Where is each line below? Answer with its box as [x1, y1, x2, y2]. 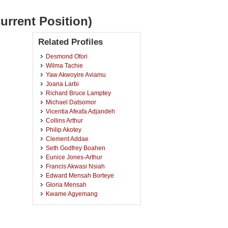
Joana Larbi [46, 80, 79, 87]
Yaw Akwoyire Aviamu [46, 71, 106, 78]
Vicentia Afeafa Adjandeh [46, 108, 115, 115]
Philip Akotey [46, 126, 81, 133]
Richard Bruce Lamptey [46, 90, 111, 96]
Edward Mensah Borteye [46, 172, 114, 179]
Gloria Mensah [46, 181, 87, 188]
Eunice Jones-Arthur [46, 154, 102, 160]
